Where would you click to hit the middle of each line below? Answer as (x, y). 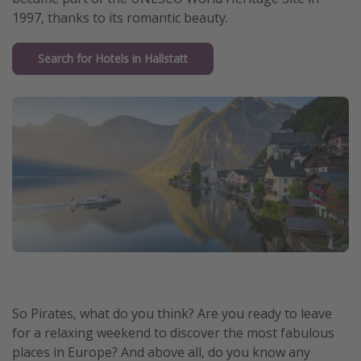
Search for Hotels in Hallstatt (113, 58)
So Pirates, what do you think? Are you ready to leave (172, 314)
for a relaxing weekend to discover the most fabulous (173, 333)
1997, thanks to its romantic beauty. (120, 17)
